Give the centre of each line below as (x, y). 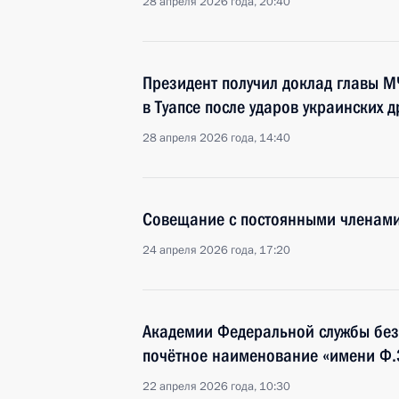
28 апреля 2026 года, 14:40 (216, 138)
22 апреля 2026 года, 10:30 (216, 387)
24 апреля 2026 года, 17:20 (216, 250)
